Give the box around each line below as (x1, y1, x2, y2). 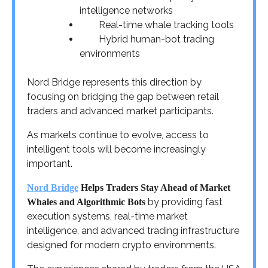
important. (27, 157, 72, 169)
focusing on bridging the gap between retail (27, 90, 219, 102)
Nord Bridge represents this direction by (27, 76, 202, 88)
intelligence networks (80, 4, 173, 16)
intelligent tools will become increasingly (27, 143, 206, 155)
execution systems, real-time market (27, 210, 188, 222)
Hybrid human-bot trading (99, 33, 214, 45)
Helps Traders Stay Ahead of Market (81, 182, 230, 193)
